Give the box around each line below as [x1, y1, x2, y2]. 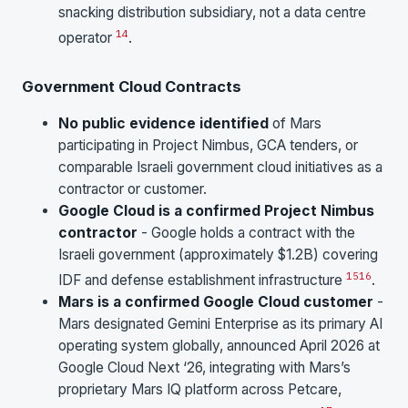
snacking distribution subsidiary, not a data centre [58, 3, 366, 21]
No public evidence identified [58, 115, 269, 133]
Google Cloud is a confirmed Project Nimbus [58, 202, 374, 220]
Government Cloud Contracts [22, 77, 241, 97]
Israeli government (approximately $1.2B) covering [58, 246, 378, 264]
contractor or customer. [58, 180, 207, 199]
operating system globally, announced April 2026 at [58, 337, 380, 355]
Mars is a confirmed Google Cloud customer [58, 293, 373, 311]
